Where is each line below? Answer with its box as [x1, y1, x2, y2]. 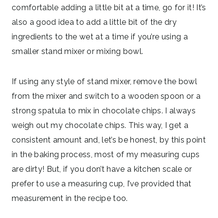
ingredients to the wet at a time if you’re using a [12, 32, 188, 42]
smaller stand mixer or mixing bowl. [12, 47, 144, 56]
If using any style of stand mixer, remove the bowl [12, 77, 198, 87]
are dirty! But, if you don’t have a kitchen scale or [12, 164, 192, 174]
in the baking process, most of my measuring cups [12, 150, 200, 160]
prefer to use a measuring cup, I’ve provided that [12, 179, 192, 189]
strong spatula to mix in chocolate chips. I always [12, 106, 196, 116]
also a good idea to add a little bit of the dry [12, 18, 177, 27]
